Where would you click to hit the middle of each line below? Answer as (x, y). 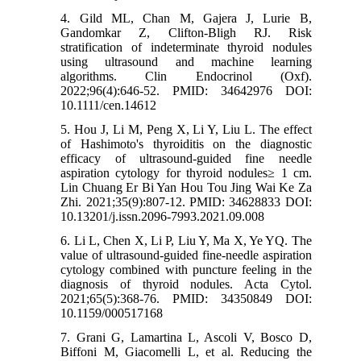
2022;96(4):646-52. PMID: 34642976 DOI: (186, 91)
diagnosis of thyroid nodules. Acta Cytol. (186, 284)
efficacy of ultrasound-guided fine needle (186, 159)
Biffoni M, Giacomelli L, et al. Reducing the (186, 352)
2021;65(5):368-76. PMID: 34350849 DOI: (186, 299)
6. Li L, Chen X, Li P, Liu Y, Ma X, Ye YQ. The (186, 241)
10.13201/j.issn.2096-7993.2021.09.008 (163, 217)
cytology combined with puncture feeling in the (186, 270)
